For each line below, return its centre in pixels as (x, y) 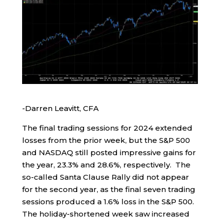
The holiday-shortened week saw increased (106, 214)
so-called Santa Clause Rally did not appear (105, 177)
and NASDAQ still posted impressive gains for (109, 152)
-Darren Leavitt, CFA (60, 108)
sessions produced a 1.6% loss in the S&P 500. (109, 201)
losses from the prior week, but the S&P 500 (106, 140)
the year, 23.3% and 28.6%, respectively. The (106, 165)
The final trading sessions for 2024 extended (107, 128)
